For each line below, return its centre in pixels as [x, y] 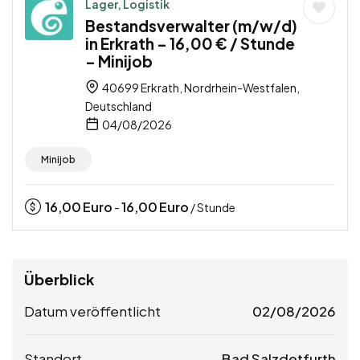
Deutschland [119, 106]
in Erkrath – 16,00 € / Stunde [190, 43]
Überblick [59, 279]
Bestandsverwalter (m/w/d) [191, 25]
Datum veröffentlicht [92, 311]
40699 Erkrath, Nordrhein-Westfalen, [200, 87]
